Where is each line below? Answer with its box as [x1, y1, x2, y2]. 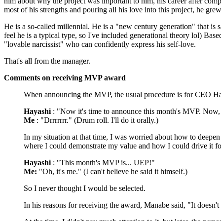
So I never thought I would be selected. [24, 184, 146, 192]
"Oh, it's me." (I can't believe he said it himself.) [37, 167, 187, 176]
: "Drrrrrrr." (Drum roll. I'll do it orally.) [35, 115, 158, 124]
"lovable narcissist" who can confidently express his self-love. [4, 39, 196, 48]
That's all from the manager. [4, 56, 90, 65]
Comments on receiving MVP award [4, 73, 126, 82]
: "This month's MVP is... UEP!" [51, 158, 155, 167]
